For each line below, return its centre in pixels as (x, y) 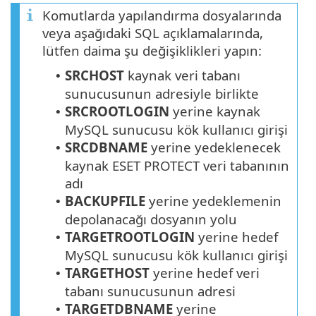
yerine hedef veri (205, 272)
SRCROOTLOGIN (117, 111)
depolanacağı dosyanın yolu (151, 219)
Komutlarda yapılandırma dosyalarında (162, 15)
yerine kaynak (215, 111)
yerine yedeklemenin (213, 200)
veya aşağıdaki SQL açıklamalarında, (153, 32)
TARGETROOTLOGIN (130, 236)
